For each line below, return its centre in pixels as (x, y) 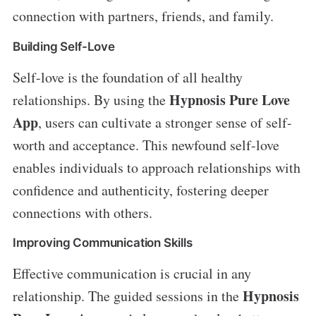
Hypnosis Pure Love (229, 99)
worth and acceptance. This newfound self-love (146, 145)
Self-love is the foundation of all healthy (127, 77)
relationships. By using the (91, 99)
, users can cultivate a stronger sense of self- (165, 122)
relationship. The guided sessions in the (127, 296)
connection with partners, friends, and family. (143, 16)
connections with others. (82, 212)
